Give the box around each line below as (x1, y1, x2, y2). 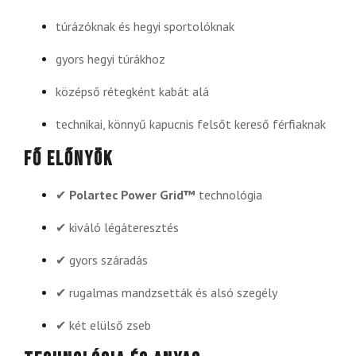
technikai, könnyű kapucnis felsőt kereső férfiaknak (56, 116, 326, 133)
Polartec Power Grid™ (69, 187, 195, 203)
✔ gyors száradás (56, 252, 148, 269)
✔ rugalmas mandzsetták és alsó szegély (56, 284, 277, 301)
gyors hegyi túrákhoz (56, 51, 165, 68)
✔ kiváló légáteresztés (56, 219, 179, 236)
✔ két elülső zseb (56, 317, 151, 334)
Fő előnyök (24, 147, 113, 172)
